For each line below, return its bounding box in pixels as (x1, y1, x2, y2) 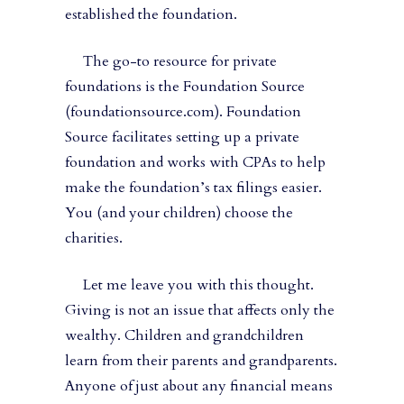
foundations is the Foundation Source (65, 77, 305, 97)
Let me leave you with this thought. (65, 275, 314, 296)
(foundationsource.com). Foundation (65, 102, 301, 123)
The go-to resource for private (65, 51, 277, 72)
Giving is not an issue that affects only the (65, 300, 335, 321)
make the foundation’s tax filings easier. (65, 178, 322, 198)
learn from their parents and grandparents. (65, 351, 337, 372)
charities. (65, 228, 126, 249)
